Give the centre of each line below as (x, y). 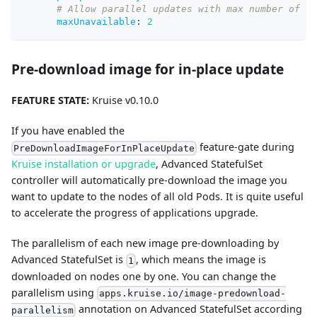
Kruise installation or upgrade (83, 164)
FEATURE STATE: (50, 100)
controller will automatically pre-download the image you (149, 180)
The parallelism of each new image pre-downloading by (145, 243)
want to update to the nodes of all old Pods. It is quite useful (157, 197)
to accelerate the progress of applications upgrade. (135, 213)
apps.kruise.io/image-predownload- (193, 294)
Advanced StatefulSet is (69, 260)
